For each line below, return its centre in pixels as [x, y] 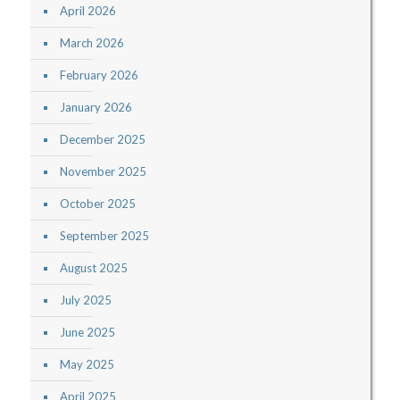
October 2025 [97, 204]
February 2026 [99, 75]
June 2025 [87, 333]
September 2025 [104, 236]
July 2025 [85, 300]
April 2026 [87, 11]
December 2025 [102, 140]
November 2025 [103, 172]
